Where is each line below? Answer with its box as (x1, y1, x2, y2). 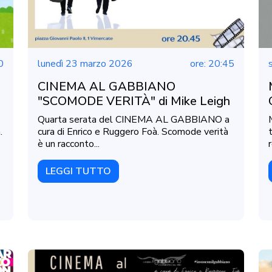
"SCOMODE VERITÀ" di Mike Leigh (38, 92, 230, 109)
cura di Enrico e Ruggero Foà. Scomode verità (38, 124, 228, 138)
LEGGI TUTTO (46, 164, 111, 178)
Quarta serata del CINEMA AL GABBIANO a (38, 112, 229, 126)
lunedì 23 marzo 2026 (38, 56, 133, 70)
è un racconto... (38, 137, 100, 151)
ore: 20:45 (190, 56, 234, 70)
